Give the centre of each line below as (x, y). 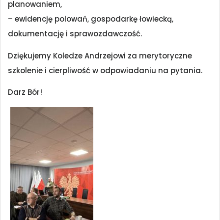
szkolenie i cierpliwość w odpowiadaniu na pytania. (105, 70)
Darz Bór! (25, 92)
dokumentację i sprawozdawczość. (75, 34)
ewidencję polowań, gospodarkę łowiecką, (94, 19)
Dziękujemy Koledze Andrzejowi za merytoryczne (100, 55)
